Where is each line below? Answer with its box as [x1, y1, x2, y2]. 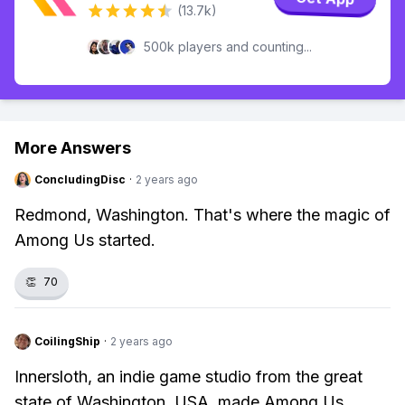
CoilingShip [34, 334, 100, 348]
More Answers [14, 138, 131, 157]
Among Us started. [14, 231, 155, 250]
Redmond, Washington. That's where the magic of [14, 205, 391, 224]
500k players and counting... [144, 39, 312, 54]
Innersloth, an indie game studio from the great [14, 367, 363, 386]
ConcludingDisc [34, 173, 126, 186]
